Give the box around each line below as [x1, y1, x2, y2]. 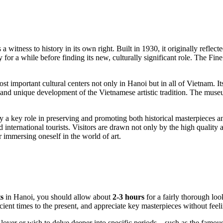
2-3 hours [112, 193, 144, 202]
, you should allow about [33, 193, 112, 202]
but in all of [147, 79, 187, 88]
